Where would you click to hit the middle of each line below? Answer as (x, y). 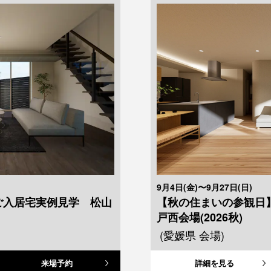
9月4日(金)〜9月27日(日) (204, 187)
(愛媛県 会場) (192, 234)
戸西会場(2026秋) (200, 217)
